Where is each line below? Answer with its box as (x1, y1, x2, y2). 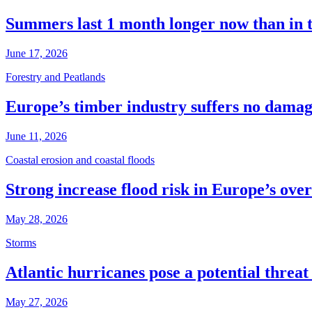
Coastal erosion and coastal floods (6, 154, 155, 166)
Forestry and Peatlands (6, 71, 105, 84)
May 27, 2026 (6, 295, 68, 308)
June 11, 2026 (6, 130, 67, 142)
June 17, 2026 (6, 47, 68, 60)
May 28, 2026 (6, 212, 68, 225)
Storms (6, 236, 36, 249)
